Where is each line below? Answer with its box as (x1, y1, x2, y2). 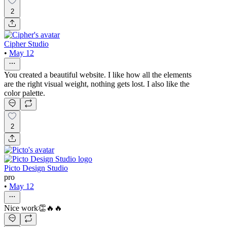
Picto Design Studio (4, 164, 68, 173)
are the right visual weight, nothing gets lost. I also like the (4, 79, 190, 88)
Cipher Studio (4, 39, 49, 48)
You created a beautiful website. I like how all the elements (4, 70, 192, 79)
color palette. (4, 88, 45, 97)
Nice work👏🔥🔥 (4, 204, 62, 213)
